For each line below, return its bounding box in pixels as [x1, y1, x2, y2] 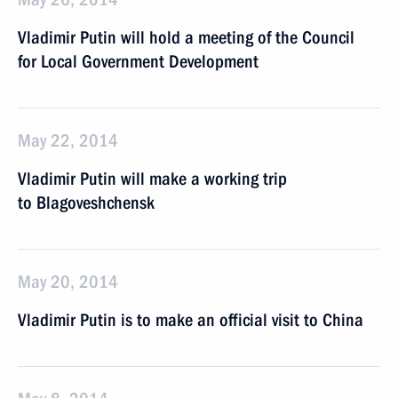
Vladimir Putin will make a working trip [18, 168, 287, 189]
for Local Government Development [18, 51, 259, 72]
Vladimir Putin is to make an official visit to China [18, 309, 363, 330]
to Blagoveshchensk [18, 192, 155, 213]
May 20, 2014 [18, 271, 118, 292]
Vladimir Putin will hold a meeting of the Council [18, 27, 354, 48]
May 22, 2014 [18, 130, 118, 151]
